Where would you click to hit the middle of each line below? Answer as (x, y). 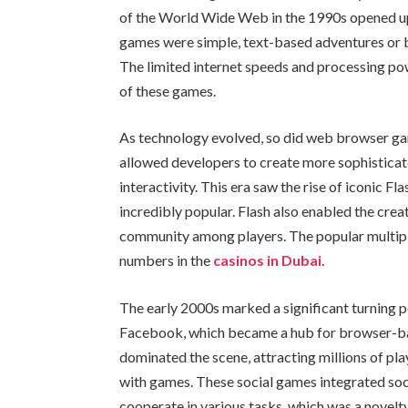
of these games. (168, 90)
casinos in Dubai (268, 260)
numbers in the (167, 260)
